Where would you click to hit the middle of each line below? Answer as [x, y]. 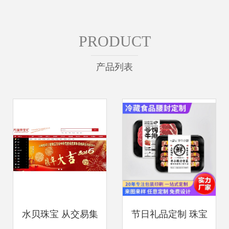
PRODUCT [114, 41]
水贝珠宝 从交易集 [60, 214]
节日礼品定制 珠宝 [169, 214]
